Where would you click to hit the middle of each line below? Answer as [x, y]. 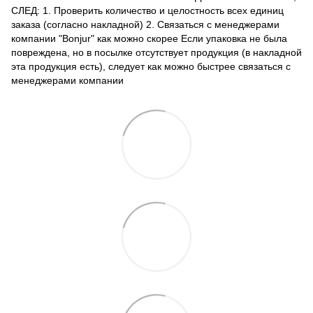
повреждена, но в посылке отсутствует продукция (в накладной [156, 52]
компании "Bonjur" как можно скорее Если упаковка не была [149, 38]
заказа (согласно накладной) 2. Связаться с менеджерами [145, 24]
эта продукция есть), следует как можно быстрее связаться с [151, 66]
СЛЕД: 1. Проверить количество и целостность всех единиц [147, 10]
